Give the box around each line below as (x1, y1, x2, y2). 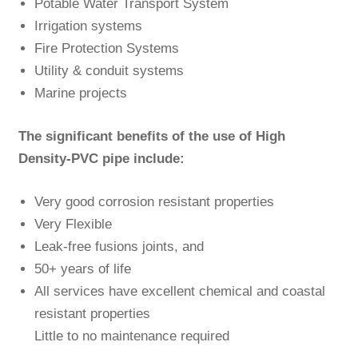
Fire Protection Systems (34, 41, 179, 57)
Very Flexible (34, 216, 112, 232)
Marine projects (34, 86, 127, 101)
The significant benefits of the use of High (18, 128, 285, 144)
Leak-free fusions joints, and (34, 238, 204, 254)
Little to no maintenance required (34, 328, 229, 344)
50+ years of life (34, 261, 131, 276)
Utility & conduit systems (34, 63, 184, 79)
